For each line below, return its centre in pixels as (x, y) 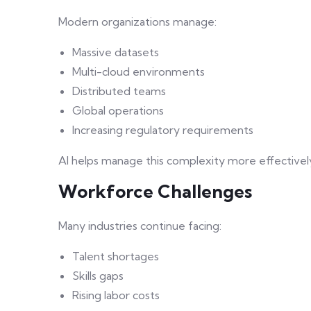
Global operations (118, 111)
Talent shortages (116, 257)
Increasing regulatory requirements (163, 130)
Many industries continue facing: (140, 226)
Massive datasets (116, 52)
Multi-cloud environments (138, 72)
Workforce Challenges (155, 192)
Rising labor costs (116, 295)
